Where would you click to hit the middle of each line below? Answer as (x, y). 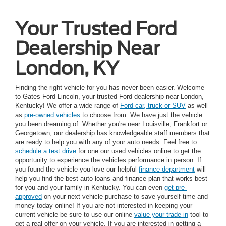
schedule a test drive (46, 151)
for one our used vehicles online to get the (138, 151)
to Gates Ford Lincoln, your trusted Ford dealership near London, (109, 96)
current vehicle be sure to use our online (75, 214)
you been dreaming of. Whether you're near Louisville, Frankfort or (111, 124)
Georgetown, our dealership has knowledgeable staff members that (112, 133)
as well (197, 105)
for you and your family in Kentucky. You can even (90, 187)
